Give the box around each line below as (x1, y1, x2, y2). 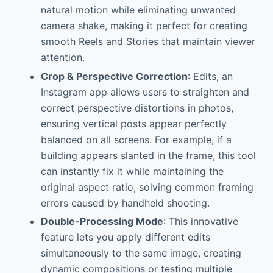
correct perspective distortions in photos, (40, 101, 233, 114)
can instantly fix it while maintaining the (40, 165, 224, 177)
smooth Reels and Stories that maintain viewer (40, 35, 255, 48)
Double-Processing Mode (40, 215, 163, 228)
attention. (40, 51, 85, 63)
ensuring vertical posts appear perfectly (40, 117, 227, 130)
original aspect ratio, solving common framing (40, 180, 253, 193)
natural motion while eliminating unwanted (40, 3, 236, 16)
